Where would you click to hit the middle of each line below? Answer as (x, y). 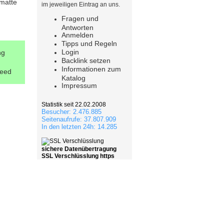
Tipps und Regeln (89, 43)
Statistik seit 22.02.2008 (74, 104)
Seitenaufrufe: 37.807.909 (79, 119)
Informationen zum (91, 69)
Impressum (79, 85)
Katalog (73, 77)
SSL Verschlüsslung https (78, 156)
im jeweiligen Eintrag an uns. (81, 4)
